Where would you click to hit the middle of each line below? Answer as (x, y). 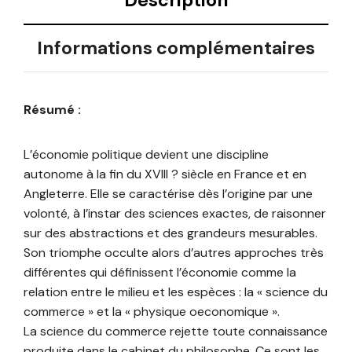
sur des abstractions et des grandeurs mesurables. (170, 233)
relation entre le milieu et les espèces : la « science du (176, 291)
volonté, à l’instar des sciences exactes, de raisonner (175, 213)
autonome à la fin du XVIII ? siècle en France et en (165, 174)
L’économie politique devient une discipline (146, 154)
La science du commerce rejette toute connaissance (176, 331)
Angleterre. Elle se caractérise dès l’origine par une (168, 193)
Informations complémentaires (176, 48)
